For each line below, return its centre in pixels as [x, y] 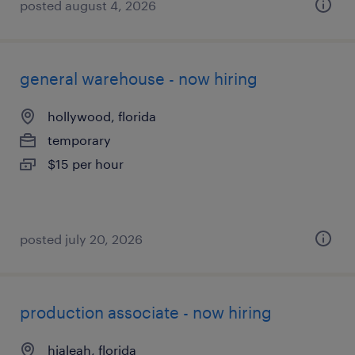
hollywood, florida [102, 116]
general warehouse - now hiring [139, 78]
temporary [79, 140]
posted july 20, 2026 [81, 239]
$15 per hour [86, 164]
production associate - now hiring [146, 312]
